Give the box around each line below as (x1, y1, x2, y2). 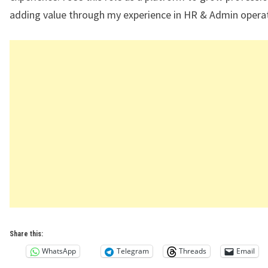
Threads (179, 246, 206, 257)
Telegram (117, 246, 149, 257)
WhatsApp (42, 246, 76, 257)
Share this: (10, 229, 43, 238)
